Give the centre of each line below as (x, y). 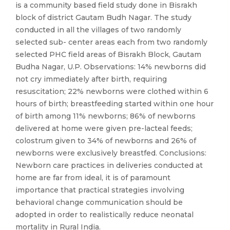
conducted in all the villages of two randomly (98, 30)
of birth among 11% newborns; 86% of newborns (106, 116)
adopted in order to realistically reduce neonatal (104, 215)
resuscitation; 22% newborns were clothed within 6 (112, 91)
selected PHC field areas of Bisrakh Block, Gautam (108, 54)
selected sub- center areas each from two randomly (111, 42)
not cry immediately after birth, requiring (91, 79)
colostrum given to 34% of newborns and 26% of (106, 141)
